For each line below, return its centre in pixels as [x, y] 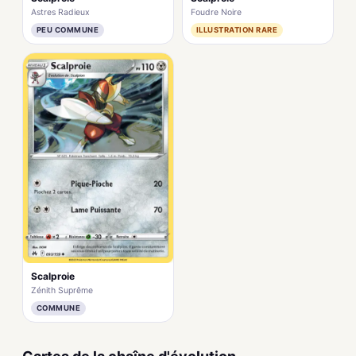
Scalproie [53, 276]
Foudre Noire [216, 12]
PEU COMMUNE [68, 29]
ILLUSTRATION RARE [237, 29]
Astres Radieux [60, 12]
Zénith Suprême [62, 290]
